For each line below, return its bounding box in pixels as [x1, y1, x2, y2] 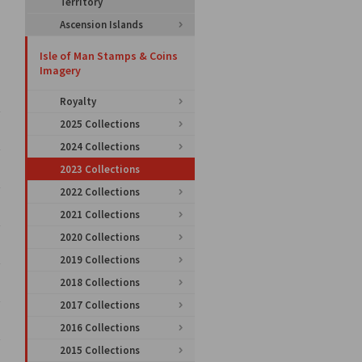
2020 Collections [60, 230, 140, 244]
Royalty [60, 95, 96, 108]
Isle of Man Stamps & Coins [40, 48, 178, 63]
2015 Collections [60, 343, 140, 357]
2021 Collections [60, 208, 140, 221]
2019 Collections [60, 253, 140, 267]
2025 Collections [60, 117, 140, 131]
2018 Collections [60, 276, 140, 289]
